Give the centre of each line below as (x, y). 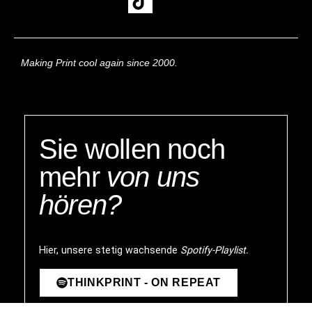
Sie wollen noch (132, 149)
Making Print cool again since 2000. (101, 63)
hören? (80, 205)
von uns (153, 177)
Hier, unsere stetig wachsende (110, 251)
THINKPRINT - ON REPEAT (145, 282)
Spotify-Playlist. (214, 251)
